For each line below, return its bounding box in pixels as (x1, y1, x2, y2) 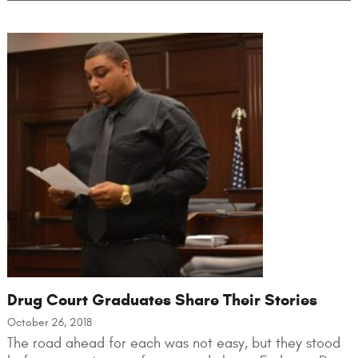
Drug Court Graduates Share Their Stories (6, 289, 317, 310)
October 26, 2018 (6, 315, 92, 329)
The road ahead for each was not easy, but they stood (6, 334, 340, 352)
